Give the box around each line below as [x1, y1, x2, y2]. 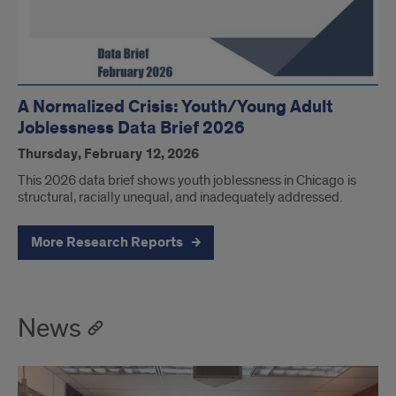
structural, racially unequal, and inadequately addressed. [18, 187, 342, 206]
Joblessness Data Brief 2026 [18, 116, 245, 140]
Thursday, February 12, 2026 [18, 144, 199, 164]
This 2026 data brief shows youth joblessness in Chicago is [18, 171, 356, 189]
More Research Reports [31, 232, 186, 252]
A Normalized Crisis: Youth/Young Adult [18, 95, 333, 118]
